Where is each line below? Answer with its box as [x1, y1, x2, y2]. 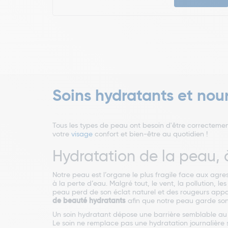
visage [71, 131, 95, 138]
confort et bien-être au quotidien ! [95, 131, 208, 138]
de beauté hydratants [52, 197, 126, 205]
